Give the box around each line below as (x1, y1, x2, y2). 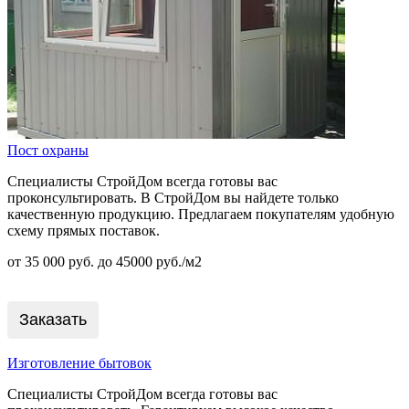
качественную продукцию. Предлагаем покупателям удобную (7, 205, 394, 222)
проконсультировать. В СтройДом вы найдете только (7, 189, 339, 205)
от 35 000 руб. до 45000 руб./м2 (7, 253, 202, 269)
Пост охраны (7, 142, 89, 158)
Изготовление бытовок (7, 354, 152, 371)
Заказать (19, 309, 87, 329)
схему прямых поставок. (7, 222, 160, 238)
